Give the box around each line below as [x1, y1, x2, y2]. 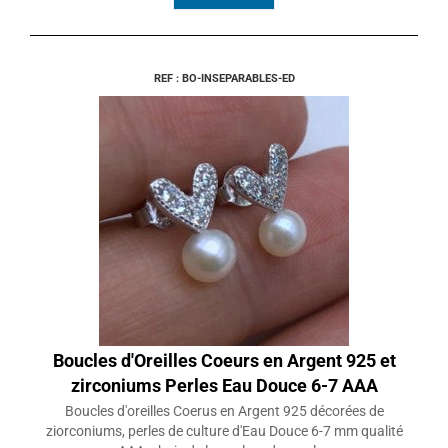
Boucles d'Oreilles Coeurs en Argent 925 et [52, 350, 396, 372]
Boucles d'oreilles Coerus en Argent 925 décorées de [64, 403, 384, 420]
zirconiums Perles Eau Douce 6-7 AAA [70, 375, 378, 397]
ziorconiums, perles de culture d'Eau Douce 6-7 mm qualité [45, 423, 403, 440]
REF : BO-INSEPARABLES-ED [153, 72, 295, 86]
